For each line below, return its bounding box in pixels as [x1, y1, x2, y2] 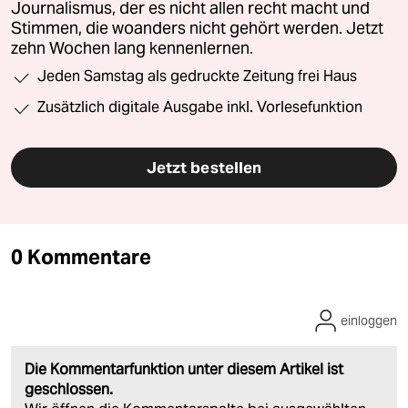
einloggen [341, 312, 397, 330]
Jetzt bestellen [146, 158, 262, 178]
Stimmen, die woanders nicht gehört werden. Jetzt [11, 18, 383, 39]
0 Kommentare [11, 244, 151, 270]
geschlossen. [25, 380, 113, 400]
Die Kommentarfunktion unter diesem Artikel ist [25, 360, 343, 380]
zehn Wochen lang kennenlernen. [11, 38, 253, 59]
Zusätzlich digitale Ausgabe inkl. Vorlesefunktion [37, 98, 362, 117]
